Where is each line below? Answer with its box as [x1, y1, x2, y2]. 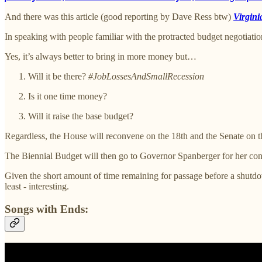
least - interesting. [5, 181, 69, 192]
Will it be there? [28, 71, 88, 82]
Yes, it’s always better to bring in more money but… [5, 51, 196, 62]
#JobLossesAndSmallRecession [88, 71, 204, 82]
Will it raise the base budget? [28, 111, 133, 122]
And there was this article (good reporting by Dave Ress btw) [5, 12, 233, 22]
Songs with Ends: [5, 202, 88, 215]
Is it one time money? [28, 91, 107, 102]
